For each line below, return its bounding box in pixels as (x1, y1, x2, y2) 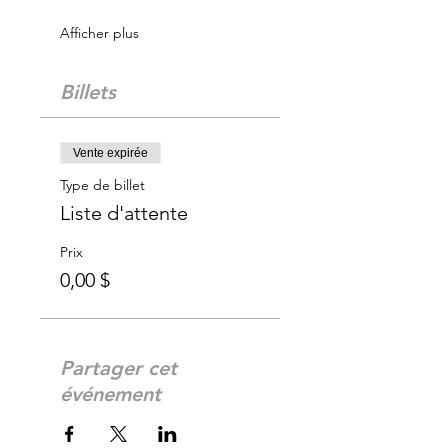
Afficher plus (60, 24, 139, 43)
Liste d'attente (60, 201, 188, 226)
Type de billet (60, 176, 145, 195)
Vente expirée (73, 146, 148, 161)
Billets (60, 80, 116, 105)
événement (60, 382, 161, 407)
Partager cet (60, 356, 177, 381)
